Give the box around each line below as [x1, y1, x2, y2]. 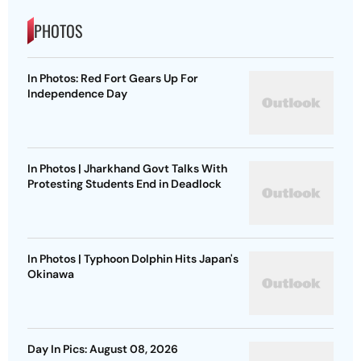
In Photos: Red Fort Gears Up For [27, 71, 198, 86]
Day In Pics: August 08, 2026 [27, 342, 178, 357]
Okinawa [27, 267, 74, 282]
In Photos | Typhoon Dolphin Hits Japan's [27, 251, 239, 267]
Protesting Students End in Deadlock [27, 176, 222, 192]
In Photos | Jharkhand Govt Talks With [27, 161, 227, 176]
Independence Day [27, 86, 127, 102]
